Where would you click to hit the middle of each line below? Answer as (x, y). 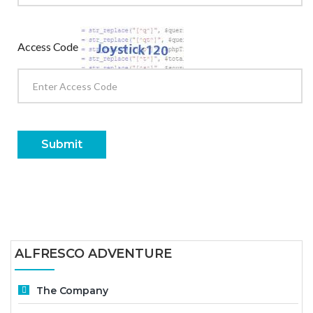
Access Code (48, 46)
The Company (72, 290)
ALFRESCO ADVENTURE (93, 254)
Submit (62, 144)
